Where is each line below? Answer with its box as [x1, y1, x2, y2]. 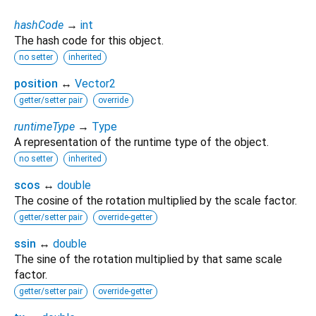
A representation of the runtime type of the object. [14, 135, 269, 149]
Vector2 [75, 76, 116, 90]
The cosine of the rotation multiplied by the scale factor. [14, 193, 297, 207]
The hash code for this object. [14, 33, 164, 47]
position [14, 76, 58, 90]
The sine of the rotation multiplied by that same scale [14, 252, 282, 266]
